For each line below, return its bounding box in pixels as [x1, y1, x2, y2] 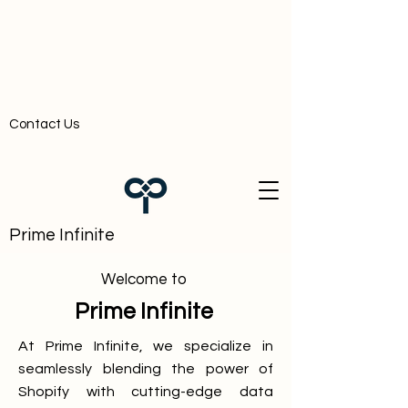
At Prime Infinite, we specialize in [18, 339, 273, 353]
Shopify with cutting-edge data [18, 384, 273, 399]
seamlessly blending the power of [18, 362, 273, 376]
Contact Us [9, 117, 79, 131]
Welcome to [101, 271, 190, 288]
